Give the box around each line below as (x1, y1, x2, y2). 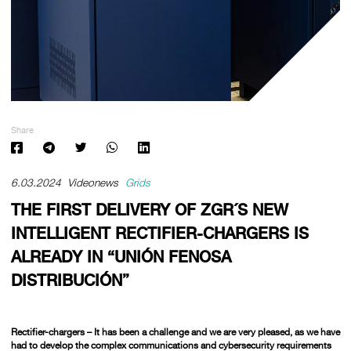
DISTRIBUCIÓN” (10, 271, 129, 291)
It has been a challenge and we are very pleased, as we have (93, 326, 340, 338)
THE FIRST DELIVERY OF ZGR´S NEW (10, 201, 288, 220)
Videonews (67, 176, 119, 190)
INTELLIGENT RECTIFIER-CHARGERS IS (10, 224, 309, 244)
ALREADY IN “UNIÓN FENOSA (10, 248, 231, 267)
